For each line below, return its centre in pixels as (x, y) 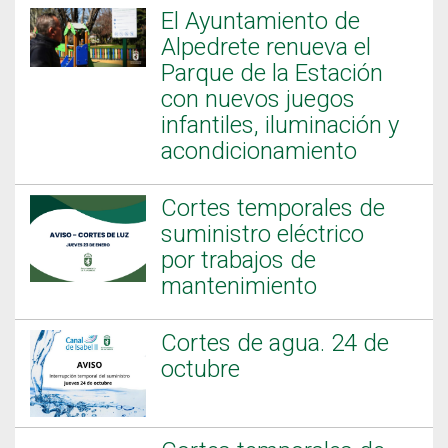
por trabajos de (239, 260)
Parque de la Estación (272, 73)
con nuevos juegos (258, 99)
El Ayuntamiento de (261, 21)
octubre (201, 369)
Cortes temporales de (273, 208)
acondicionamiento (259, 151)
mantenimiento (239, 286)
